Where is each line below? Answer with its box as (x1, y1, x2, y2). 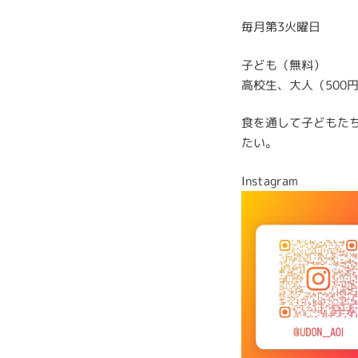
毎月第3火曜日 (241, 18, 320, 36)
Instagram (241, 172, 298, 189)
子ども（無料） (241, 56, 325, 74)
